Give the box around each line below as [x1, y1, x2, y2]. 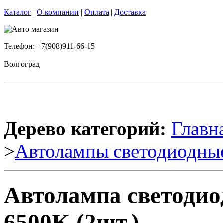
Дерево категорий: [4, 118, 166, 139]
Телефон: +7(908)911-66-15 [4, 42, 95, 50]
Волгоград [4, 60, 40, 68]
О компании [37, 8, 79, 16]
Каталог [4, 8, 31, 16]
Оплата [84, 8, 109, 16]
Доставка [114, 8, 146, 16]
